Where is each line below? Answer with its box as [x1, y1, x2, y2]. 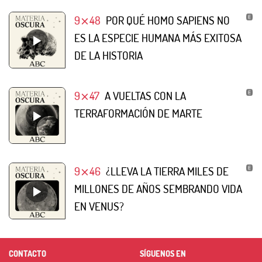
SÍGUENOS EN [140, 248, 186, 258]
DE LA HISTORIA [74, 47, 143, 63]
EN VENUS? [74, 198, 124, 213]
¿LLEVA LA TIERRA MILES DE [105, 163, 229, 178]
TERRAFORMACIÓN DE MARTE [74, 105, 202, 120]
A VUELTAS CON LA [104, 88, 186, 103]
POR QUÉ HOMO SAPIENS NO [105, 12, 230, 27]
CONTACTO [9, 248, 46, 258]
